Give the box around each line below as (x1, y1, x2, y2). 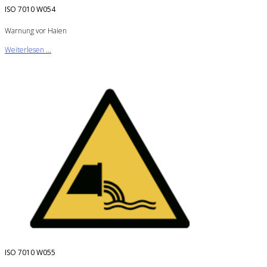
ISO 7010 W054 (5, 4, 55, 15)
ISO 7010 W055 (5, 247, 55, 257)
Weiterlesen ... (5, 44, 51, 55)
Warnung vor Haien (5, 25, 67, 36)
